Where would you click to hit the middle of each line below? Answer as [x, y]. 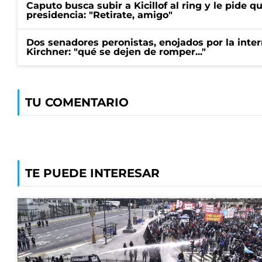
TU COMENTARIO [77, 102]
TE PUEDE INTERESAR [92, 173]
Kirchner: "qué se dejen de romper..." [116, 52]
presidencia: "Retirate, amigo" [99, 15]
